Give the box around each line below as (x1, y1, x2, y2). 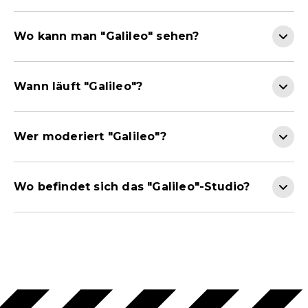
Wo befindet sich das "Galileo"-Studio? (14, 180, 250, 194)
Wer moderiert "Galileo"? (14, 130, 166, 144)
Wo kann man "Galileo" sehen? (14, 30, 199, 43)
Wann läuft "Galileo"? (14, 80, 143, 93)
